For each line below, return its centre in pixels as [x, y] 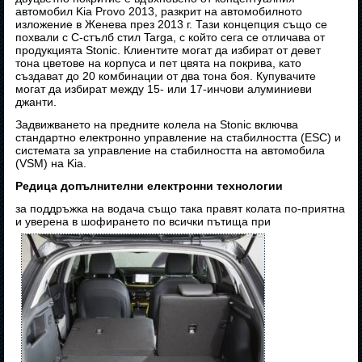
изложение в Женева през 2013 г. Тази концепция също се [172, 25]
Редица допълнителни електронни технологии [149, 186]
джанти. [36, 102]
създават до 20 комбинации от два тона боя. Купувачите [166, 76]
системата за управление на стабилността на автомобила [170, 151]
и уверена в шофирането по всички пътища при [143, 222]
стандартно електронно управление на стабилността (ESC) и [179, 138]
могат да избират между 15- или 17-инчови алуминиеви [164, 89]
